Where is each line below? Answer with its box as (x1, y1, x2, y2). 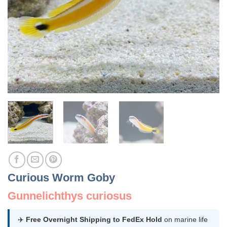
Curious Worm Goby (8, 171, 115, 184)
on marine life (162, 215, 208, 223)
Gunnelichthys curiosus (8, 189, 132, 202)
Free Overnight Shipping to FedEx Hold (26, 215, 162, 223)
